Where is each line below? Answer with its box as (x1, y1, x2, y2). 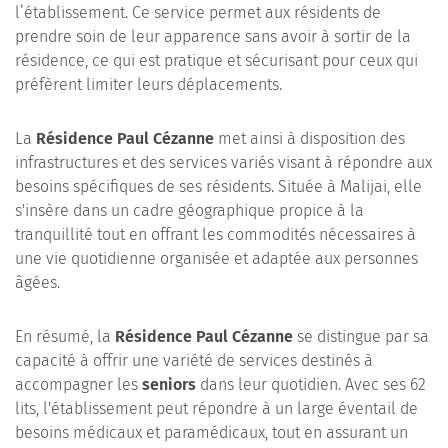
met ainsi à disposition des (214, 129, 405, 148)
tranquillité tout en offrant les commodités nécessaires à (15, 225, 416, 244)
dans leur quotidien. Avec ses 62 (196, 375, 426, 394)
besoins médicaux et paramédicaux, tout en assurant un (15, 423, 408, 442)
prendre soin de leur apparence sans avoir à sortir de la (15, 27, 411, 46)
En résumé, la (15, 327, 115, 346)
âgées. (15, 273, 60, 292)
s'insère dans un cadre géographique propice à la (15, 201, 364, 220)
